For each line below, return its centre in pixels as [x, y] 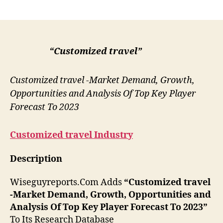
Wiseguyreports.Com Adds [66, 183]
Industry [113, 135]
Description [36, 159]
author [75, 6]
